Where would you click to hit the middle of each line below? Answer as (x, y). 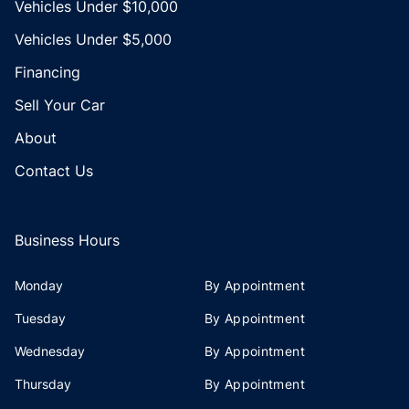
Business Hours (67, 240)
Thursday (43, 383)
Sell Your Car (60, 105)
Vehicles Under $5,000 (93, 39)
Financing (47, 72)
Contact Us (54, 170)
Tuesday (40, 318)
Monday (39, 285)
